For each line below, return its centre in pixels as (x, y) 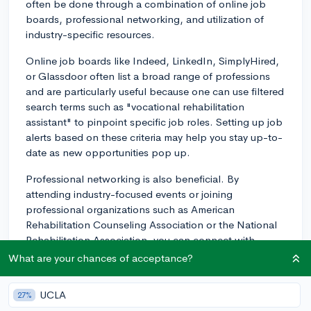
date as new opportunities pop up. (108, 152)
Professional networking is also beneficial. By (132, 178)
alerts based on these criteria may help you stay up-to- (154, 137)
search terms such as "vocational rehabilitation (135, 106)
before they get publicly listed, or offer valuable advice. (155, 285)
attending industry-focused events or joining (129, 194)
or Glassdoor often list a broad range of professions (148, 76)
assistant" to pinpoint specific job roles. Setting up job (154, 121)
